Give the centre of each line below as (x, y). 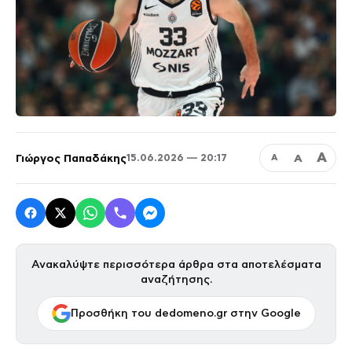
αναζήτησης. (176, 279)
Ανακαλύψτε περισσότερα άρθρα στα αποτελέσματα (176, 264)
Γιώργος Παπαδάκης (71, 158)
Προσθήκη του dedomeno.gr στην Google (185, 313)
